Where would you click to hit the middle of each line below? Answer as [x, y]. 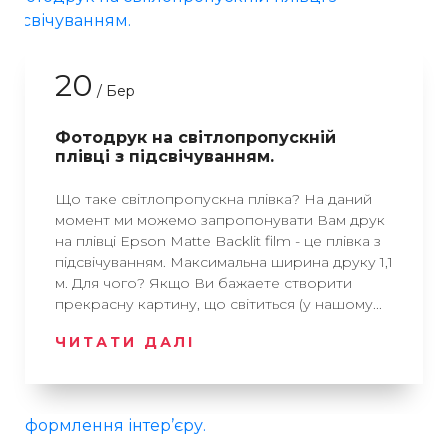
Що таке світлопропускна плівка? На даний [213, 199]
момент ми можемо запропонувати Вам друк [220, 220]
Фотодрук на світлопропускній [195, 137]
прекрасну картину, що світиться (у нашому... [218, 304]
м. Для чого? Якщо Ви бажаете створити [203, 283]
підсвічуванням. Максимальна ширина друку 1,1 [224, 262]
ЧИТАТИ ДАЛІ [125, 342]
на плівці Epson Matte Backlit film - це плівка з [218, 241]
